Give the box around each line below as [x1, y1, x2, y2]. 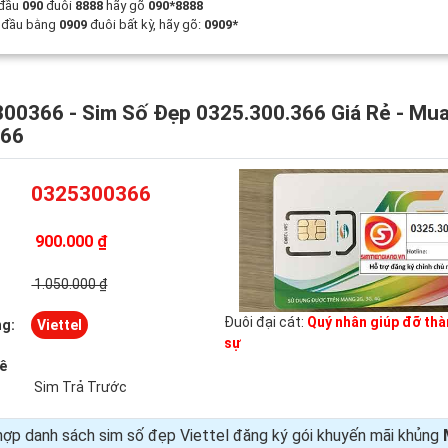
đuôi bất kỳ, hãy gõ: [87, 17, 205, 32]
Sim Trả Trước [31, 379, 128, 395]
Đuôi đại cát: [223, 313, 307, 330]
